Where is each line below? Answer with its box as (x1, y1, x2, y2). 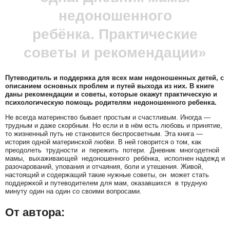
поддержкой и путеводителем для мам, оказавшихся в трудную (5, 179, 207, 187)
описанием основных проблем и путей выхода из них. (5, 82, 189, 90)
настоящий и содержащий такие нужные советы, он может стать (5, 171, 209, 179)
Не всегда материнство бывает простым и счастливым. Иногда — (5, 113, 213, 122)
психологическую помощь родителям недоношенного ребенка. (5, 99, 217, 107)
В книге (189, 82, 214, 90)
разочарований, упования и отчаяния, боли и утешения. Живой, (5, 163, 203, 171)
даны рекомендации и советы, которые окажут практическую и (5, 90, 217, 99)
